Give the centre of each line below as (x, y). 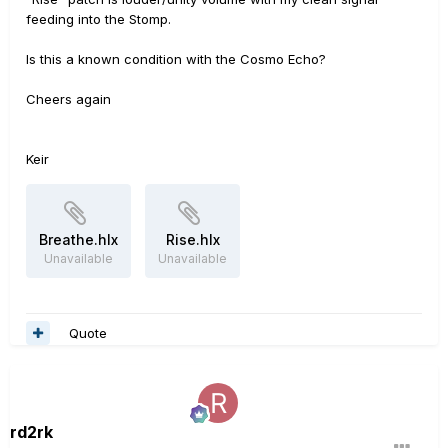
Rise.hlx (192, 240)
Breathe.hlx (78, 240)
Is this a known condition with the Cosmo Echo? (178, 59)
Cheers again (68, 99)
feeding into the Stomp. (98, 19)
